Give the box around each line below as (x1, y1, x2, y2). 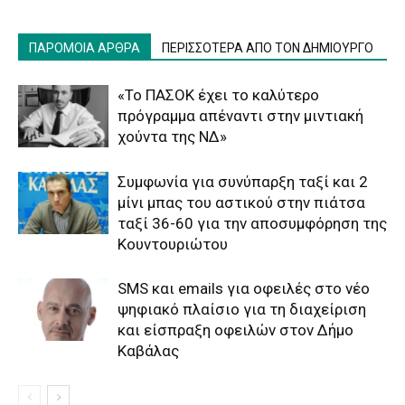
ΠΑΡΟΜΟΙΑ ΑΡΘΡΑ (29, 41, 140, 56)
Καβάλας (118, 342, 179, 361)
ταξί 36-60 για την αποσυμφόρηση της (118, 214, 387, 233)
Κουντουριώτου (118, 235, 228, 254)
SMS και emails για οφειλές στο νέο (118, 279, 370, 298)
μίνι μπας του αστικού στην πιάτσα (118, 193, 365, 212)
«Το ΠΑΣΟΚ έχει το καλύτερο (118, 86, 319, 105)
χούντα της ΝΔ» (118, 127, 227, 146)
